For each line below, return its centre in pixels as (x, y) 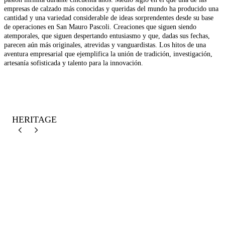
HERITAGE (34, 120)
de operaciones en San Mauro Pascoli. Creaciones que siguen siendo (100, 27)
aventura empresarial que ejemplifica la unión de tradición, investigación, (108, 54)
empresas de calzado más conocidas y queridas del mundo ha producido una (111, 9)
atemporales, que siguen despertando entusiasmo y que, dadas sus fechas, (107, 36)
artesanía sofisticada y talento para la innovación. (74, 63)
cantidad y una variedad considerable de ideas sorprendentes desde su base (109, 18)
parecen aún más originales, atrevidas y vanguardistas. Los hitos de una (105, 45)
